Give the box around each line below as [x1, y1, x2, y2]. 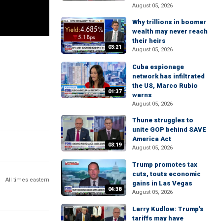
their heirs [132, 37, 166, 45]
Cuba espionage [132, 63, 184, 71]
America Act [132, 135, 171, 143]
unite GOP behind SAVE [132, 125, 206, 133]
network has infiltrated [132, 72, 205, 80]
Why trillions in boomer [132, 18, 206, 26]
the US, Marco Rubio [132, 81, 198, 89]
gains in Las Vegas [132, 179, 192, 187]
